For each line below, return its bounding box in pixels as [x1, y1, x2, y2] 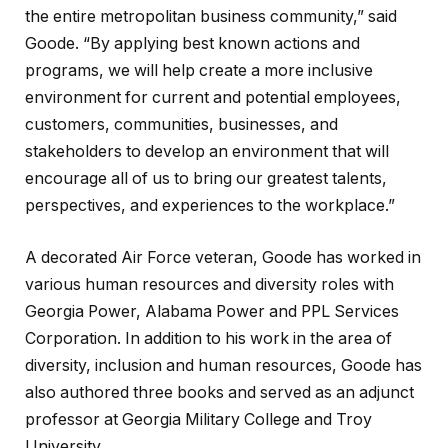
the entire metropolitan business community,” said [25, 7, 397, 27]
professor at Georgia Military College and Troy [25, 409, 372, 429]
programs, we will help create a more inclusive [25, 61, 373, 81]
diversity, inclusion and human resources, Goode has [25, 355, 422, 375]
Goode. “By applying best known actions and [25, 34, 360, 54]
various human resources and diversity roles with [25, 274, 394, 294]
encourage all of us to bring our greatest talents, [25, 169, 387, 189]
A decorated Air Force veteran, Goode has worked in [25, 247, 421, 267]
